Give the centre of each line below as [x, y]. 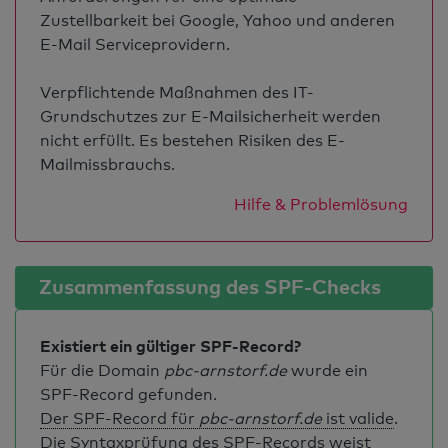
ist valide [358, 418]
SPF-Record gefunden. [128, 394]
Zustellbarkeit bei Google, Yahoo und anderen [217, 20]
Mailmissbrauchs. [107, 164]
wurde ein [327, 370]
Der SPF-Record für [119, 418]
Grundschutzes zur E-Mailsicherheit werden [210, 116]
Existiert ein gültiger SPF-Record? [170, 346]
